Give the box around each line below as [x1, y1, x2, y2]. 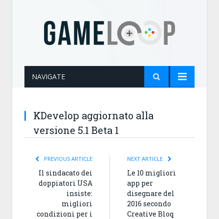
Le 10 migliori [127, 168, 176, 177]
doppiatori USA [39, 178, 92, 188]
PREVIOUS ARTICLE [43, 155, 92, 162]
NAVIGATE [32, 72, 65, 81]
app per [127, 178, 153, 188]
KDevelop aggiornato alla [33, 109, 153, 122]
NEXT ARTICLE [127, 155, 164, 162]
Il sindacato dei [39, 168, 92, 177]
